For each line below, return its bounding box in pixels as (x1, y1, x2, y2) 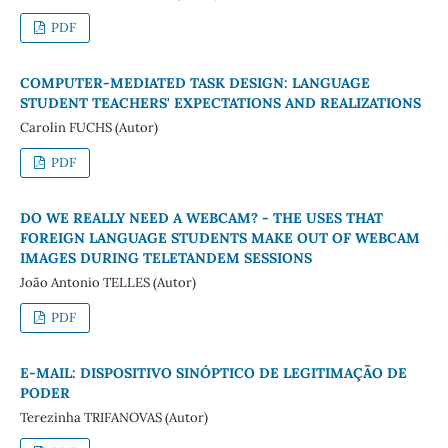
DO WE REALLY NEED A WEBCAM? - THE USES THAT (19, 208, 383, 227)
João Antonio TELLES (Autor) (19, 273, 196, 291)
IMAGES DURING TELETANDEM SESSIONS (19, 248, 312, 267)
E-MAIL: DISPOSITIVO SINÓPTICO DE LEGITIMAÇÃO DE (19, 363, 407, 382)
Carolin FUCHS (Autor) (19, 118, 158, 136)
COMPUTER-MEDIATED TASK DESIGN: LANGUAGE (19, 73, 370, 92)
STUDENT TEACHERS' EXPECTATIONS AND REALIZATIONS (19, 93, 421, 112)
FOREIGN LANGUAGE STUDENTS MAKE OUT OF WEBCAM (19, 228, 420, 247)
